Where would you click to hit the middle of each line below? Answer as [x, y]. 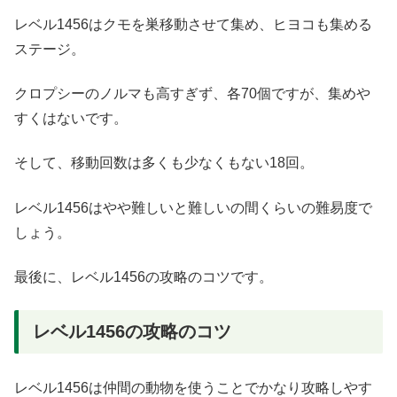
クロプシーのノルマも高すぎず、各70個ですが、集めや [192, 93]
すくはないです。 [71, 118]
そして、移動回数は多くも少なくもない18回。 [164, 163]
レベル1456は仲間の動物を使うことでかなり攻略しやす [193, 387]
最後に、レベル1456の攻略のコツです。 [144, 277]
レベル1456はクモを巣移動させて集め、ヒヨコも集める [193, 24]
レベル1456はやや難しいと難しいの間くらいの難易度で [193, 207]
